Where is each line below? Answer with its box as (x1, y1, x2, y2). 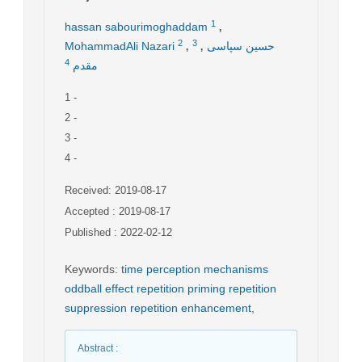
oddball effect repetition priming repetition (65, 281, 276, 295)
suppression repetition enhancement (65, 301, 251, 314)
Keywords (65, 262, 115, 276)
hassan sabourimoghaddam (65, 19, 208, 33)
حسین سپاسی (207, 39, 275, 53)
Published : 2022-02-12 (65, 225, 172, 238)
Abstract (78, 342, 113, 354)
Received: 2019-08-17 (65, 183, 166, 196)
